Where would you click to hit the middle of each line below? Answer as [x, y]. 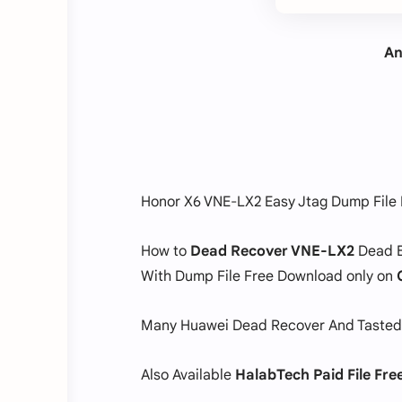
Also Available [188, 376]
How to [166, 251]
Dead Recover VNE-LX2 [272, 251]
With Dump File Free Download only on [269, 276]
